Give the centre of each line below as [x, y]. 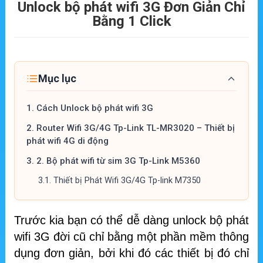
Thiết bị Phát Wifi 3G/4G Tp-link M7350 [127, 181]
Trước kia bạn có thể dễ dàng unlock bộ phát [131, 220]
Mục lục [57, 79]
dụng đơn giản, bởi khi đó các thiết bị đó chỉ [131, 253]
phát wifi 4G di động [68, 141]
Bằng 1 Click [131, 21]
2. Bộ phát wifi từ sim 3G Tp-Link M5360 [118, 161]
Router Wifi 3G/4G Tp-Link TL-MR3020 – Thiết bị [136, 128]
